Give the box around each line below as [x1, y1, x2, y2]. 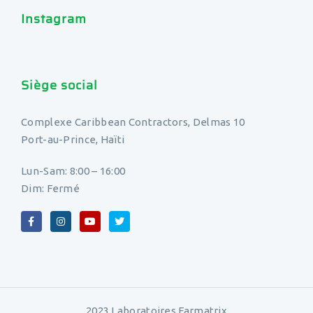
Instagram [21, 9, 87, 29]
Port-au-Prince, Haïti [21, 133, 125, 145]
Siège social [21, 75, 98, 95]
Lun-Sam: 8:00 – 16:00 [21, 165, 126, 177]
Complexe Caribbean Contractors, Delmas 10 [21, 116, 245, 128]
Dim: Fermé [21, 182, 80, 194]
